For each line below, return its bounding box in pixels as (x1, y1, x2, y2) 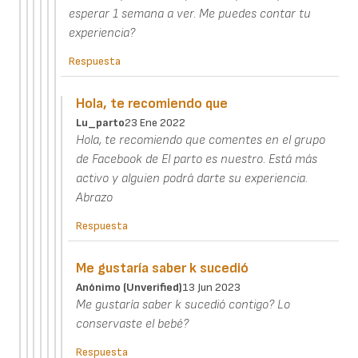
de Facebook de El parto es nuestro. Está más (76, 152, 318, 168)
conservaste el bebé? (76, 316, 189, 332)
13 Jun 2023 (182, 280, 241, 295)
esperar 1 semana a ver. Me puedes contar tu (69, 6, 312, 22)
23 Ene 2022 (125, 116, 186, 130)
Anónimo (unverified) (76, 280, 183, 295)
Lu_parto (76, 116, 125, 130)
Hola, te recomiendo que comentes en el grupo (76, 133, 326, 149)
